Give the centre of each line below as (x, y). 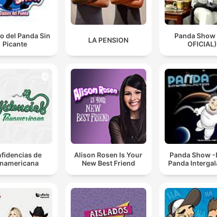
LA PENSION (108, 40)
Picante (15, 44)
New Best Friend (108, 163)
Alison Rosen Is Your (108, 155)
